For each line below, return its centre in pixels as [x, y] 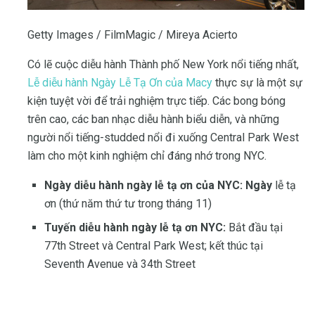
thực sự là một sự [257, 83]
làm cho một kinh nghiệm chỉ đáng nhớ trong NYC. [147, 156]
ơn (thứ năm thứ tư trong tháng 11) [128, 204]
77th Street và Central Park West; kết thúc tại [154, 246]
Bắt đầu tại [254, 228]
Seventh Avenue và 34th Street [120, 264]
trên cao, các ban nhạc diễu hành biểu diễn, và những [153, 120]
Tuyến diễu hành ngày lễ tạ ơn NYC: [135, 228]
